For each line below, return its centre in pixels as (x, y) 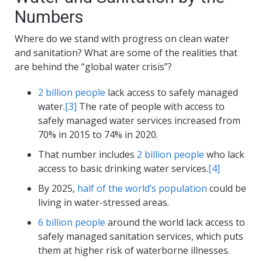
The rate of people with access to (151, 107)
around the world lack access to (175, 223)
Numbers (49, 17)
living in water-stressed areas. (104, 203)
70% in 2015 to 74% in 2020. (98, 135)
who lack (224, 155)
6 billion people (72, 223)
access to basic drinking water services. (123, 169)
